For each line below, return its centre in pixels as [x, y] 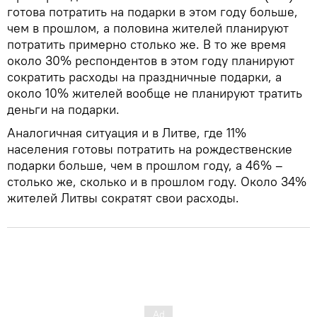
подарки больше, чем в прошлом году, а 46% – [145, 165]
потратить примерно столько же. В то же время [146, 44]
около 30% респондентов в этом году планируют [151, 60]
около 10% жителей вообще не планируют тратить [155, 93]
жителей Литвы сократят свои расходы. [123, 198]
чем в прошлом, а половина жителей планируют [148, 28]
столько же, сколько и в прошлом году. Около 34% [157, 181]
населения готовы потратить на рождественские [150, 149]
